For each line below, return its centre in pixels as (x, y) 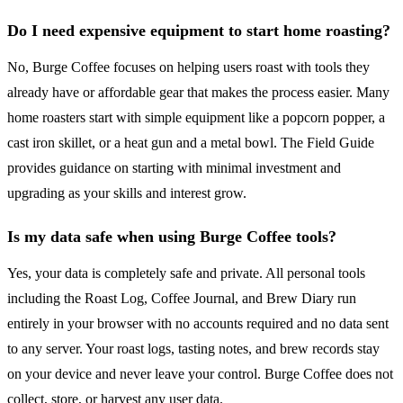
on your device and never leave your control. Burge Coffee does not (200, 374)
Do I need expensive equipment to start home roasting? (199, 31)
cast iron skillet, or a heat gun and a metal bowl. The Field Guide (191, 143)
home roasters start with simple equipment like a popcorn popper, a (196, 118)
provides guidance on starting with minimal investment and (174, 168)
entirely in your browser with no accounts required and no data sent (198, 324)
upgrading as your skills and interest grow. (127, 193)
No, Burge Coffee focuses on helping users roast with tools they (188, 67)
